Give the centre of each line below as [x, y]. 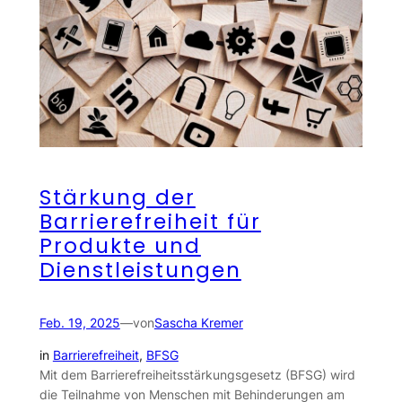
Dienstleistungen [140, 271]
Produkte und [120, 246]
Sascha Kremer [198, 322]
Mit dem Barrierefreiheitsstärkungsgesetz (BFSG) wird [197, 375]
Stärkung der [117, 198]
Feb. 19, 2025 [79, 322]
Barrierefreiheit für [150, 222]
